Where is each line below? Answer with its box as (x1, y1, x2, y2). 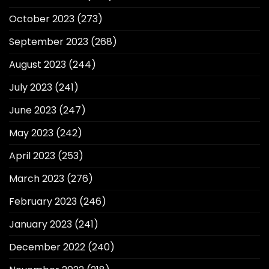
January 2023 (9, 217, 72, 231)
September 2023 (9, 34, 88, 49)
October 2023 (9, 11, 74, 26)
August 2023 (9, 57, 66, 71)
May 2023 (9, 125, 53, 140)
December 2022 (9, 240, 85, 254)
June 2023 (9, 103, 56, 117)
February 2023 (9, 194, 77, 208)
